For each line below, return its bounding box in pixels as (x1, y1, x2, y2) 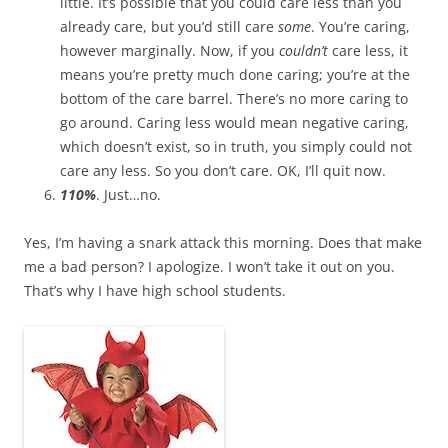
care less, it (332, 40, 408, 60)
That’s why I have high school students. (24, 280, 286, 300)
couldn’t (279, 40, 332, 60)
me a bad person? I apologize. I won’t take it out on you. (24, 256, 395, 276)
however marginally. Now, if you (60, 40, 279, 60)
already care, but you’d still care (60, 16, 278, 36)
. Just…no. (96, 184, 161, 204)
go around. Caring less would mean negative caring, (60, 112, 409, 132)
